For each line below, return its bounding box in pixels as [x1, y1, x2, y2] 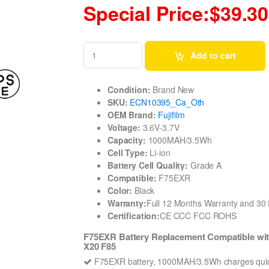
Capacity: [107, 133, 146, 146]
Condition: [107, 83, 151, 95]
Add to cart [210, 49, 237, 61]
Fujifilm [158, 108, 185, 121]
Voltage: [107, 121, 141, 133]
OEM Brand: [107, 108, 156, 121]
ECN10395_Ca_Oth [130, 95, 205, 108]
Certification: [107, 209, 160, 222]
